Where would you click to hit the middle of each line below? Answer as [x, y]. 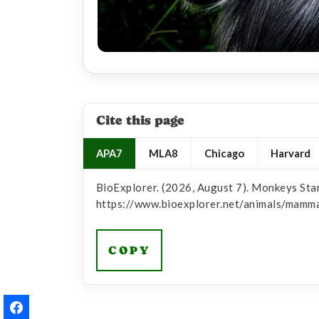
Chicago [224, 153]
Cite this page [140, 121]
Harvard [290, 153]
